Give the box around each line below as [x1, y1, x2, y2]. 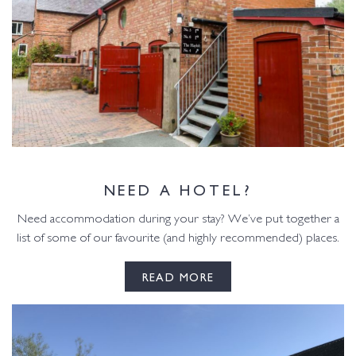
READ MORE [141, 268, 215, 284]
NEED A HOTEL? [103, 178, 253, 200]
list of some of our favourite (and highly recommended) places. [17, 233, 339, 246]
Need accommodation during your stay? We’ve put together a [17, 214, 339, 226]
